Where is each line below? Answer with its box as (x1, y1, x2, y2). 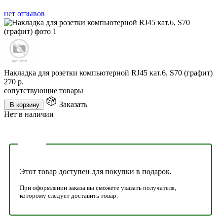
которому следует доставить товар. (20, 191, 118, 199)
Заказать (59, 100, 87, 109)
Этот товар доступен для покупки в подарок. (20, 167, 172, 176)
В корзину (10, 101, 39, 109)
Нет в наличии (4, 110, 54, 118)
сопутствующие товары (4, 86, 83, 95)
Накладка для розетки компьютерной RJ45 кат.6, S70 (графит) (4, 68, 213, 77)
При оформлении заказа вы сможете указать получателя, (20, 184, 176, 191)
